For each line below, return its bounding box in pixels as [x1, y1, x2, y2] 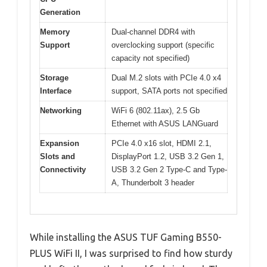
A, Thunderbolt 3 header [111, 178, 194, 188]
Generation [40, 8, 80, 17]
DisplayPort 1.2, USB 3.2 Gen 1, [111, 152, 224, 162]
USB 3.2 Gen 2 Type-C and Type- [111, 165, 227, 175]
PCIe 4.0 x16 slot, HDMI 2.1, [111, 139, 212, 148]
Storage [40, 73, 69, 83]
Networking [40, 106, 82, 116]
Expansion [40, 139, 79, 148]
